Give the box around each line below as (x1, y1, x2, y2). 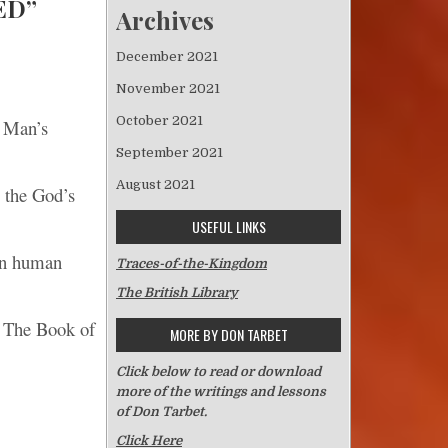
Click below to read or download (116, 363, 321, 379)
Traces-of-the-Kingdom (116, 255, 267, 271)
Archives (116, 4, 214, 37)
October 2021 (116, 112, 203, 128)
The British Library (116, 284, 238, 300)
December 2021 (116, 48, 218, 64)
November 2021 (116, 80, 220, 96)
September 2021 (116, 144, 223, 160)
